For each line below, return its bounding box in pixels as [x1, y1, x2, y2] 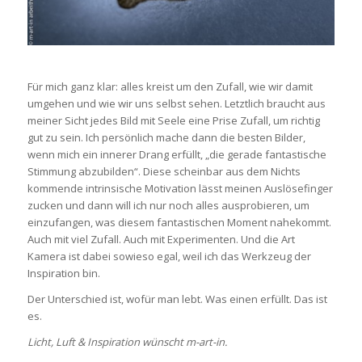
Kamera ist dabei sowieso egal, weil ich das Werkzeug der [27, 248, 311, 263]
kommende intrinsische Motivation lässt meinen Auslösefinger [27, 180, 333, 196]
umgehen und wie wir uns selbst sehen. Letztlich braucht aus [27, 95, 326, 111]
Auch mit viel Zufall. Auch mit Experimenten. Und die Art [27, 231, 295, 246]
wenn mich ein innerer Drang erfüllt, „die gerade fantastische [27, 146, 326, 162]
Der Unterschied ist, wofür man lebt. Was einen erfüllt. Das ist [27, 291, 327, 306]
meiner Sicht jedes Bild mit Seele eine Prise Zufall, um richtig [27, 112, 320, 128]
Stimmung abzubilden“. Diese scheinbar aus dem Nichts [27, 163, 301, 179]
